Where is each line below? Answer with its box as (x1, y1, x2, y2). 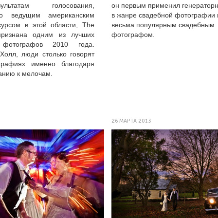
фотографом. (111, 31, 155, 38)
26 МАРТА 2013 (111, 118, 151, 124)
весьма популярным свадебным (111, 21, 215, 29)
